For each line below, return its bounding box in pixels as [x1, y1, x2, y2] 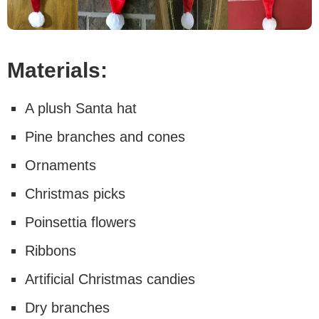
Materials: [7, 58, 108, 82]
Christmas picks [25, 185, 125, 202]
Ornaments [25, 157, 96, 173]
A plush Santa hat [25, 100, 137, 116]
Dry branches [25, 299, 110, 315]
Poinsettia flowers [25, 214, 136, 230]
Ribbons [25, 242, 76, 258]
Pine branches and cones [25, 128, 185, 145]
